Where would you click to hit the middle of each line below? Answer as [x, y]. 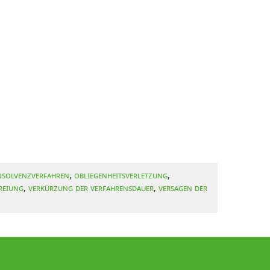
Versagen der [183, 188]
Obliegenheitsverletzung [121, 175]
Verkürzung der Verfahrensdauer [91, 188]
